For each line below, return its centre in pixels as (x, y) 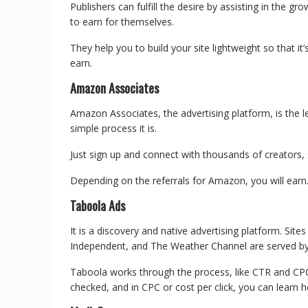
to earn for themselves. (123, 22)
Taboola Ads (98, 206)
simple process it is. (115, 128)
